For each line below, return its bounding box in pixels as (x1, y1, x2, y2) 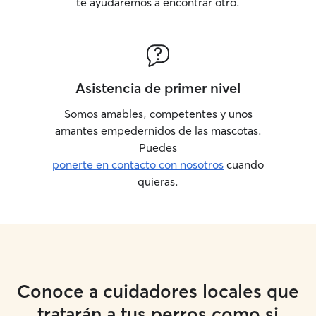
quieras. (138, 174, 178, 188)
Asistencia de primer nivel (75, 79, 241, 97)
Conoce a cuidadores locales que (17, 280, 299, 303)
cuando (224, 157, 264, 171)
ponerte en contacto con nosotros (52, 157, 224, 171)
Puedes (139, 140, 177, 154)
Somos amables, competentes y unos (63, 107, 253, 121)
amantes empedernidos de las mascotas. (54, 123, 262, 138)
